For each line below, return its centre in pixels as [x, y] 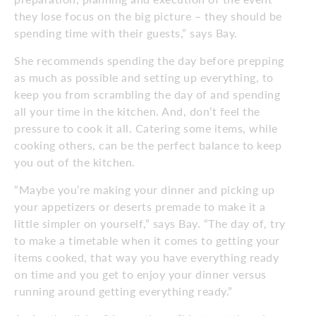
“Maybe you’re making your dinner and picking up [145, 189]
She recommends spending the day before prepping [149, 60]
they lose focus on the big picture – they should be [148, 16]
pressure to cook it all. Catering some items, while [146, 128]
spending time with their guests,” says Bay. [126, 32]
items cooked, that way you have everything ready [146, 257]
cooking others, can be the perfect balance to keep [148, 145]
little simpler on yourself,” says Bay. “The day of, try [150, 223]
